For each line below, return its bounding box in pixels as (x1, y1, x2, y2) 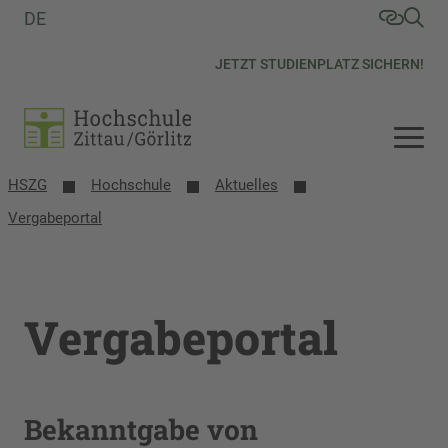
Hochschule (91, 176, 171, 194)
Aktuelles (215, 176, 278, 194)
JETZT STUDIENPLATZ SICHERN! (215, 56, 424, 72)
